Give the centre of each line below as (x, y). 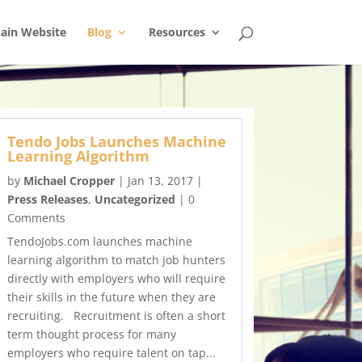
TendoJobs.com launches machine (100, 242)
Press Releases (48, 200)
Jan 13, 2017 (161, 181)
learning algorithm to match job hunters (117, 260)
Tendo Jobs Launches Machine (117, 142)
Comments (37, 218)
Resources (177, 32)
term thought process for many (92, 335)
